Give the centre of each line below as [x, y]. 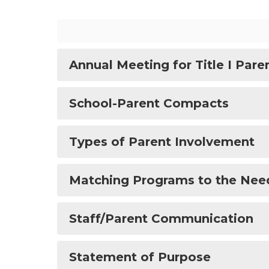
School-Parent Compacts [149, 103]
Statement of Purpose [140, 257]
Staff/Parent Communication [161, 219]
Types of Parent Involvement [162, 142]
